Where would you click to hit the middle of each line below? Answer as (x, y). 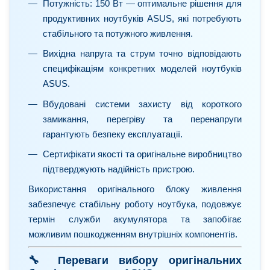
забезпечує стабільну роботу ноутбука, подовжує (135, 204)
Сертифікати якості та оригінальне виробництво (142, 154)
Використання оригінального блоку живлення (135, 189)
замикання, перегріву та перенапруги (142, 119)
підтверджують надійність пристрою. (119, 169)
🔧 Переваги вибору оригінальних (135, 261)
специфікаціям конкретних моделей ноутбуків (142, 69)
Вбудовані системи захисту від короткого (142, 104)
